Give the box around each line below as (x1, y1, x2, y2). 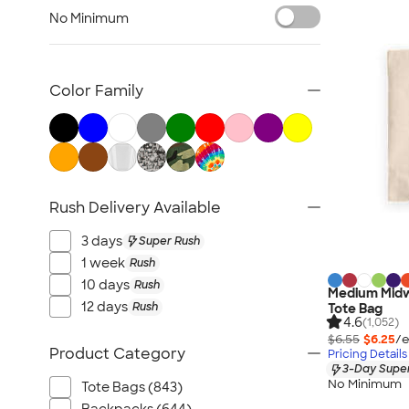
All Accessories (57, 47, 152, 63)
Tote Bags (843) (81, 379, 183, 395)
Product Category (49, 344, 185, 363)
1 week (81, 255, 125, 271)
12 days (81, 299, 128, 315)
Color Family (49, 81, 143, 100)
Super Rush (139, 233, 200, 248)
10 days (81, 277, 130, 293)
